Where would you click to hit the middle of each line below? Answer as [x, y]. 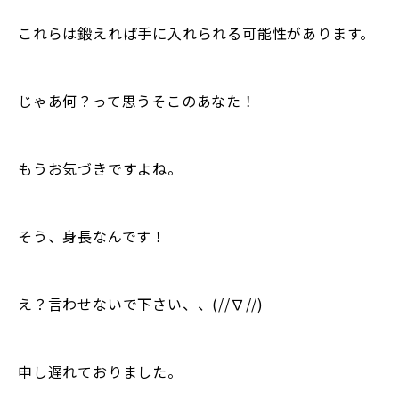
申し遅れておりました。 [100, 371]
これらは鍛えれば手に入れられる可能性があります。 [197, 33]
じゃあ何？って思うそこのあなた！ [137, 100]
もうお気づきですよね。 [100, 168]
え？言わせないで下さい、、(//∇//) [141, 303]
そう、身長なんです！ [92, 236]
